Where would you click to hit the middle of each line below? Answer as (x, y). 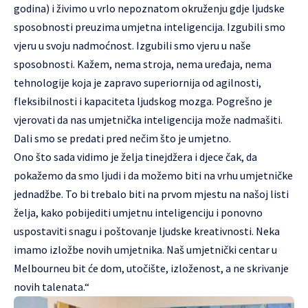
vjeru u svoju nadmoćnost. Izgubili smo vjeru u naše (132, 45)
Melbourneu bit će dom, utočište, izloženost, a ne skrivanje (151, 268)
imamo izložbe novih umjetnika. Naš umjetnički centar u (145, 249)
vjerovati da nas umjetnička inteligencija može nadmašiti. (148, 119)
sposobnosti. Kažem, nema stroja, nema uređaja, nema (143, 64)
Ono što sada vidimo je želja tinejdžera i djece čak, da (135, 156)
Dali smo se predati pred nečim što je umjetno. (122, 138)
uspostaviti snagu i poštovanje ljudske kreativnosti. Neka (147, 231)
